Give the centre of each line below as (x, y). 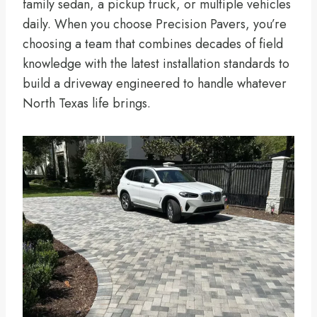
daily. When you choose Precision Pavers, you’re (155, 24)
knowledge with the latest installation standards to (156, 63)
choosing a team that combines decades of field (153, 44)
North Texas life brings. (87, 103)
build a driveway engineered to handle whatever (155, 83)
